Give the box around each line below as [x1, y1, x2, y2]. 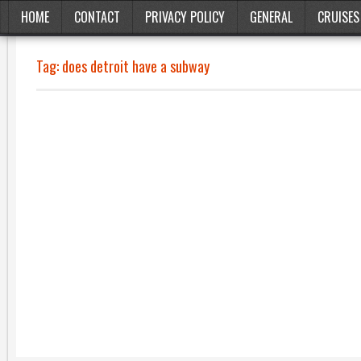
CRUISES [317, 7, 359, 27]
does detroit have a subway [62, 56, 210, 77]
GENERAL [250, 7, 293, 27]
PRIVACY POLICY [145, 7, 225, 27]
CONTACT [74, 7, 120, 27]
